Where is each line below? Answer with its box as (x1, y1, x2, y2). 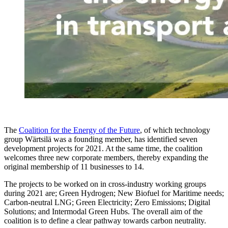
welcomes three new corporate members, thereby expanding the (4, 153, 208, 162)
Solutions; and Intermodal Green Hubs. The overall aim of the (4, 207, 203, 216)
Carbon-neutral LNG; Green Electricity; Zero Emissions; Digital (4, 197, 210, 207)
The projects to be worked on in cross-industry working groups (4, 179, 206, 188)
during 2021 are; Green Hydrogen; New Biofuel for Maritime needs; (4, 188, 224, 197)
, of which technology (140, 125, 210, 134)
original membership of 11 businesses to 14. (4, 162, 144, 171)
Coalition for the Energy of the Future (19, 125, 140, 134)
